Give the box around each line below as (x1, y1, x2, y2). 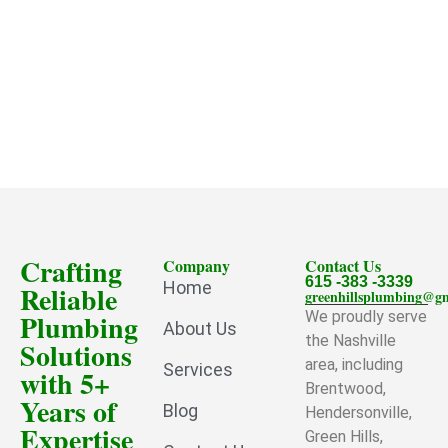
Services (162, 359, 233, 380)
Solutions (20, 335, 132, 376)
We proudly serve (305, 307, 428, 326)
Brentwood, (305, 379, 387, 398)
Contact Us (305, 254, 382, 277)
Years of (20, 391, 116, 432)
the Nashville (305, 331, 397, 350)
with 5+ (20, 363, 110, 404)
